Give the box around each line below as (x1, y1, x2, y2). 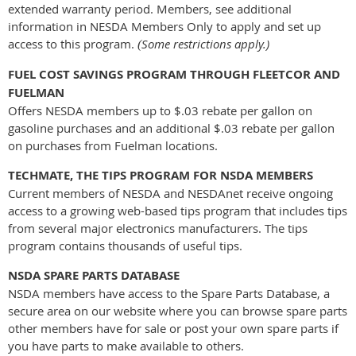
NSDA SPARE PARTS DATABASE (8, 266, 180, 284)
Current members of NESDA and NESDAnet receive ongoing (8, 184, 333, 201)
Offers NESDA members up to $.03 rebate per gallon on (8, 102, 312, 118)
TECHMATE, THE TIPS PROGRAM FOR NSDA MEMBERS (8, 166, 313, 184)
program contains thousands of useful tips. (8, 237, 242, 253)
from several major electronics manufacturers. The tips (8, 219, 308, 236)
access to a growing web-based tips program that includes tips (8, 202, 347, 219)
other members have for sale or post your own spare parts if (8, 319, 339, 336)
